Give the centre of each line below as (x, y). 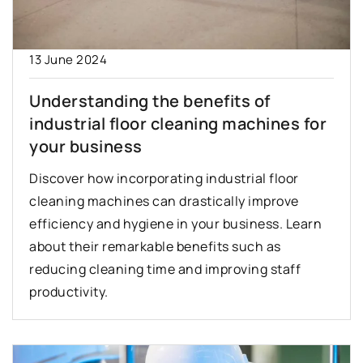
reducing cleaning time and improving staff (165, 269)
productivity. (69, 292)
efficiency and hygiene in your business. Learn (175, 224)
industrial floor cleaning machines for (178, 124)
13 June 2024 (68, 60)
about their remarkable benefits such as (155, 246)
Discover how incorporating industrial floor (164, 178)
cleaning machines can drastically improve (164, 201)
